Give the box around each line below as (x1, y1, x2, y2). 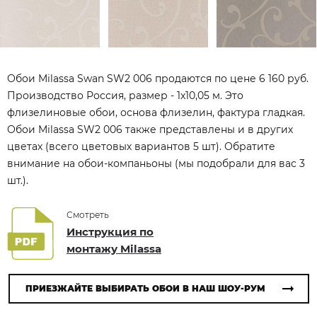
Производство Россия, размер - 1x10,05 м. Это (7, 89, 243, 102)
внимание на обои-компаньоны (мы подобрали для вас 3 (7, 157, 305, 170)
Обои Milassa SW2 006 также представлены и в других (7, 123, 293, 136)
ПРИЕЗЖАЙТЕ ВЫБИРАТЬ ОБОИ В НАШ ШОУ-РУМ (25, 283, 265, 294)
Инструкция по (67, 225, 154, 238)
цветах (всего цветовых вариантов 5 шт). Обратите (7, 140, 275, 153)
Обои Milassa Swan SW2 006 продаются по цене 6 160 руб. (7, 72, 309, 85)
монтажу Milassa (67, 242, 161, 255)
